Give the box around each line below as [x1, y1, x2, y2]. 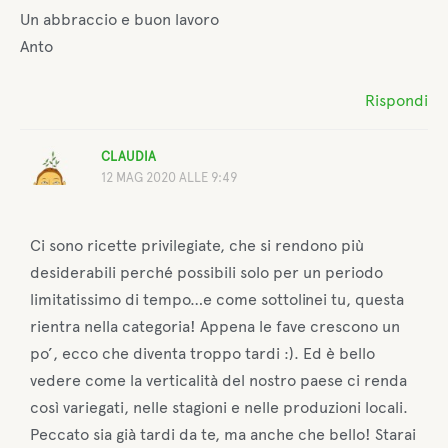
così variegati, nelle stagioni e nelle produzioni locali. [30, 397, 409, 417]
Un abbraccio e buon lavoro [20, 9, 219, 29]
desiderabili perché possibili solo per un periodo [30, 262, 384, 282]
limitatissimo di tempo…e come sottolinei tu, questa [30, 289, 405, 309]
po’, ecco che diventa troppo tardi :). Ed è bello [30, 343, 376, 363]
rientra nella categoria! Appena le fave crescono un [30, 316, 401, 336]
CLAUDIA [100, 148, 156, 164]
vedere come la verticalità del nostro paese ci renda [30, 370, 408, 390]
